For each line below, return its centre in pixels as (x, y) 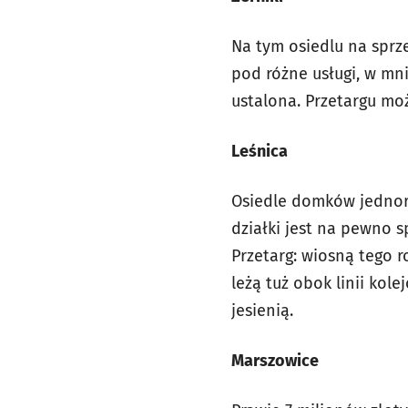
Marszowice (275, 361)
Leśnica (260, 151)
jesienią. (262, 311)
